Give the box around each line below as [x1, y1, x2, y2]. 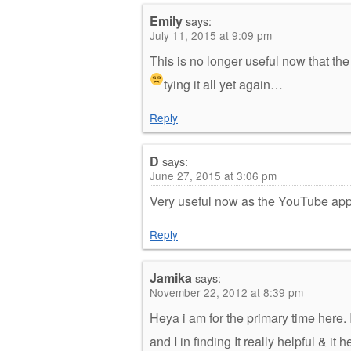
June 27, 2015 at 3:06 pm [150, 167, 277, 183]
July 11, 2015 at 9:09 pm [150, 27, 272, 43]
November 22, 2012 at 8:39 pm [150, 284, 303, 300]
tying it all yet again [164, 74, 271, 93]
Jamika [150, 268, 192, 287]
